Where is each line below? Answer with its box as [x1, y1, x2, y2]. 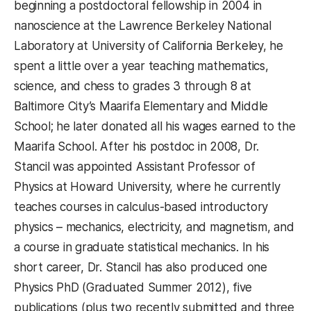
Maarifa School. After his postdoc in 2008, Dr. [14, 140, 260, 154]
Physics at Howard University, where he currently [14, 180, 280, 194]
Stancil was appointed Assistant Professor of [14, 160, 255, 174]
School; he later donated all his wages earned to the [14, 119, 296, 134]
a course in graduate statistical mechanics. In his [14, 240, 270, 255]
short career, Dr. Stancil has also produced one [14, 260, 267, 275]
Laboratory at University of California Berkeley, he [14, 39, 283, 53]
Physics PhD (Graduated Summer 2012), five [14, 280, 253, 295]
